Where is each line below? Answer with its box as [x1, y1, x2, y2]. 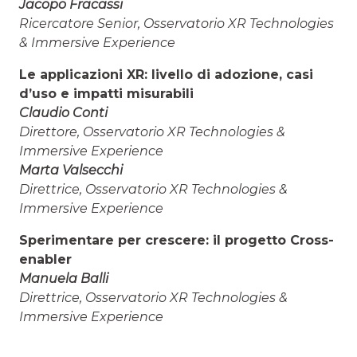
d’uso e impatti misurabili [19, 86, 194, 102]
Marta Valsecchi [19, 163, 123, 178]
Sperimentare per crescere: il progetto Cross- [19, 233, 334, 249]
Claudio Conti [19, 105, 108, 121]
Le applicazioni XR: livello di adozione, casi [19, 67, 313, 83]
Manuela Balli [19, 271, 108, 287]
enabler [19, 252, 72, 268]
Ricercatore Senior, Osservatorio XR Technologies [19, 16, 334, 32]
